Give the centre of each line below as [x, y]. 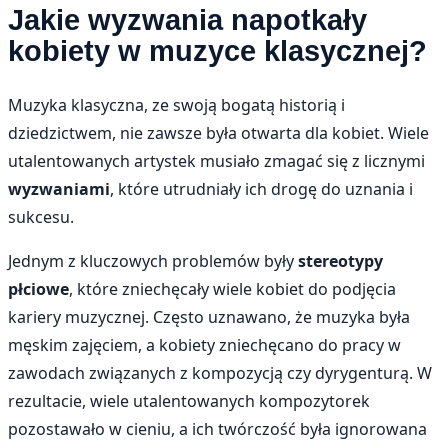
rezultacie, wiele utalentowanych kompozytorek [189, 401]
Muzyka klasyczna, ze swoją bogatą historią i [176, 105]
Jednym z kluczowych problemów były [153, 261]
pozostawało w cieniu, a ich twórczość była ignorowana [217, 429]
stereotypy [340, 261]
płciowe [38, 289]
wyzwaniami [59, 189]
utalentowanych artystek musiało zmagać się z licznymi [216, 161]
